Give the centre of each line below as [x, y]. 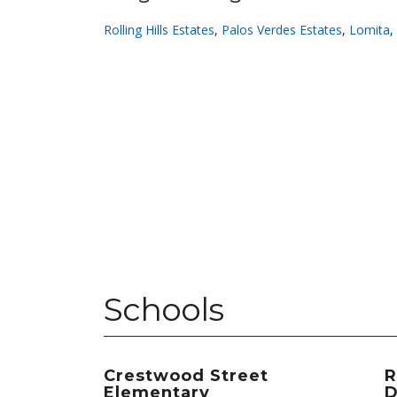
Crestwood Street [186, 376]
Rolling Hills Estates [159, 30]
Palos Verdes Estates [282, 30]
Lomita [370, 30]
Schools [163, 309]
